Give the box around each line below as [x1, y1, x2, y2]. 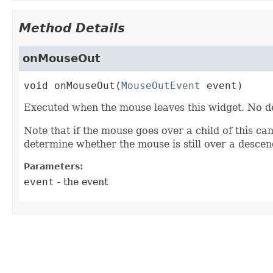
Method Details [19, 21, 125, 36]
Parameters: [24, 161, 83, 172]
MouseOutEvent [121, 80, 200, 92]
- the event [54, 176, 108, 188]
